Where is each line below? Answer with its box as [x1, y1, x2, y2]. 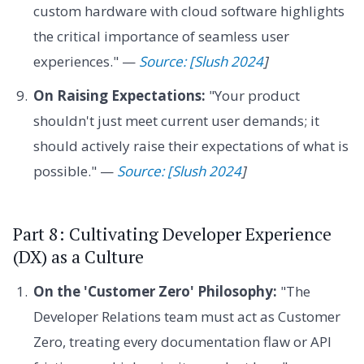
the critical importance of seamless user [32, 27, 289, 46]
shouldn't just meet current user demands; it [32, 110, 319, 130]
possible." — [32, 161, 117, 180]
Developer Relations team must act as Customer [32, 307, 340, 327]
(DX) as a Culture [13, 245, 144, 268]
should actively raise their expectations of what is [32, 136, 349, 155]
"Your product [205, 85, 300, 105]
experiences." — [32, 52, 139, 71]
